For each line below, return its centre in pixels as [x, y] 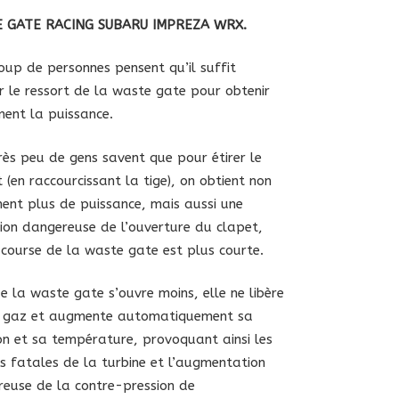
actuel [199, 26]
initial [97, 26]
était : [97, 49]
